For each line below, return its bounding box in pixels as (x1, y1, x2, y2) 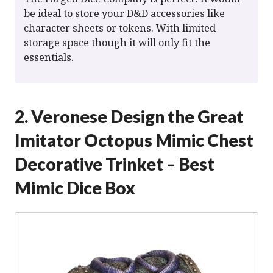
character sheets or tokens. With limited (24, 21, 216, 35)
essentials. (24, 51, 74, 65)
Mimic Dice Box (15, 177, 135, 199)
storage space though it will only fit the (24, 36, 210, 50)
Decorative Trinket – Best (15, 154, 214, 175)
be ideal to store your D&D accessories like (24, 7, 225, 21)
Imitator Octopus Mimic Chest (15, 130, 253, 151)
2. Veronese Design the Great (15, 106, 244, 127)
